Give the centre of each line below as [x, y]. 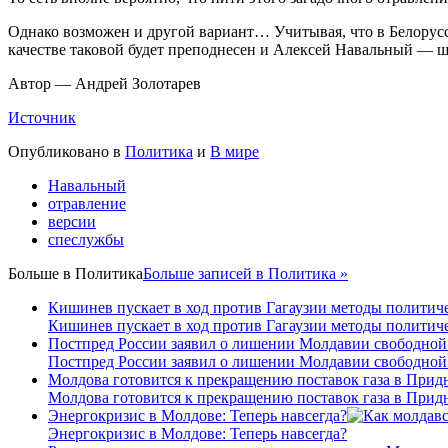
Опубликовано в [64, 152]
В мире [234, 152]
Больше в [41, 274]
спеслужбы [86, 240]
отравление [87, 204]
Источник [42, 118]
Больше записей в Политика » [245, 274]
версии [72, 222]
